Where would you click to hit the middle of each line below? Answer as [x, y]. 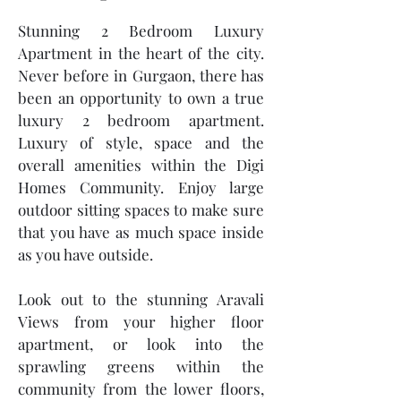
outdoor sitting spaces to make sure [141, 209]
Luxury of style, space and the [141, 142]
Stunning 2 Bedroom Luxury [141, 30]
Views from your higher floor [141, 321]
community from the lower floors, [141, 388]
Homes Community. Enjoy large [141, 187]
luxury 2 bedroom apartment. [141, 120]
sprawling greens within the [141, 366]
